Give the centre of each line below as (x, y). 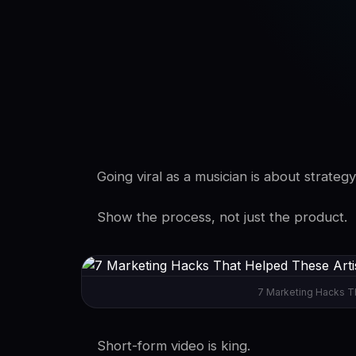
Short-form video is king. (174, 346)
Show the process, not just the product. (222, 217)
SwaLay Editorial (300, 52)
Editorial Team (285, 70)
